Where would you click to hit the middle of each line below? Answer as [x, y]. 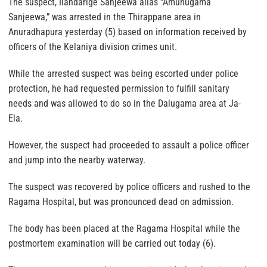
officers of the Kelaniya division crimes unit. [93, 47]
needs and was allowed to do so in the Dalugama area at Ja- [125, 104]
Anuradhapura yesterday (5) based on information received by [128, 32]
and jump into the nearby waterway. [77, 160]
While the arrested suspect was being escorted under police [123, 74]
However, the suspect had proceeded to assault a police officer [129, 145]
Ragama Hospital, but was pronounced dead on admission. [121, 202]
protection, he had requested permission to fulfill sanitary [119, 89]
